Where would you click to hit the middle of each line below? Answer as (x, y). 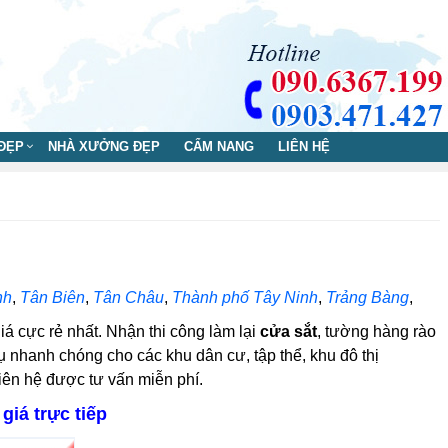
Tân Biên (52, 297)
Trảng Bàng (367, 297)
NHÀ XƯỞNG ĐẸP (104, 146)
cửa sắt (288, 331)
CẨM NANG (219, 146)
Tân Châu (128, 297)
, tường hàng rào (376, 331)
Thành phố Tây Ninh (244, 297)
